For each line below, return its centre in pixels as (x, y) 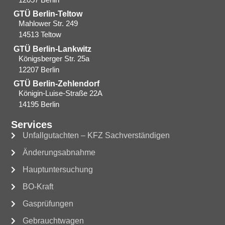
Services (32, 125)
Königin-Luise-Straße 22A (61, 93)
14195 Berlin (39, 104)
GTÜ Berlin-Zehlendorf (57, 84)
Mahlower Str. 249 (48, 24)
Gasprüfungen (48, 204)
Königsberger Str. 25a (54, 58)
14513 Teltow (40, 35)
